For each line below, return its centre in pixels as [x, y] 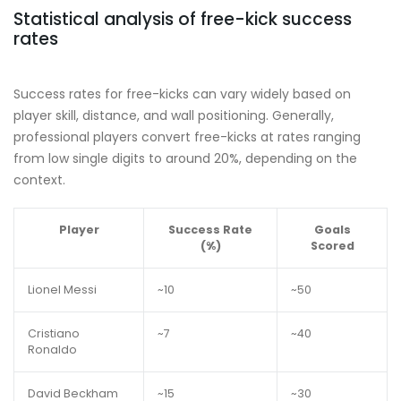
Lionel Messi [62, 289]
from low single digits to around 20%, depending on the [185, 158]
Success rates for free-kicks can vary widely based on [182, 94]
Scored [332, 245]
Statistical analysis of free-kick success [183, 19]
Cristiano [54, 333]
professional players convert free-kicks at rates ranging [187, 137]
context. [39, 179]
